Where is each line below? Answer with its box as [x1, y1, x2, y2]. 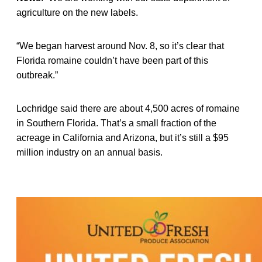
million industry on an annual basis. [16, 147, 163, 157]
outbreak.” [16, 70, 58, 80]
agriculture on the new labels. [16, 7, 138, 18]
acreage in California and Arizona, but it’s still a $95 [16, 132, 229, 143]
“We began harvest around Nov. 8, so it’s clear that [16, 40, 224, 51]
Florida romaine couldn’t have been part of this [16, 55, 208, 65]
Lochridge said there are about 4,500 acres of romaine [16, 103, 240, 113]
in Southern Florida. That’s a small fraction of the [16, 118, 216, 128]
